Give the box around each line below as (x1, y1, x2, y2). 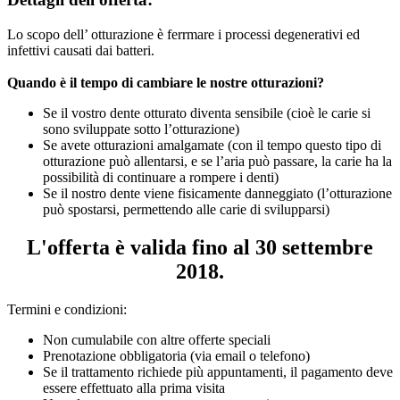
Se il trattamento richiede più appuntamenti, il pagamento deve (43, 363, 393, 379)
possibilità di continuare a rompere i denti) (43, 169, 279, 185)
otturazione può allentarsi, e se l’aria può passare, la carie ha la (43, 153, 392, 169)
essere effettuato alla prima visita (43, 379, 225, 396)
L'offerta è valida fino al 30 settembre (27, 235, 373, 259)
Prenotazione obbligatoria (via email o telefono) (43, 347, 310, 363)
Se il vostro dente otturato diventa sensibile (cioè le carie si (43, 104, 371, 121)
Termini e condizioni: (7, 301, 127, 317)
